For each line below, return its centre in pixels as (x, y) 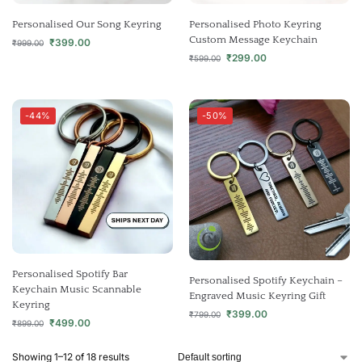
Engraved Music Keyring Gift (257, 296)
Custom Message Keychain (253, 40)
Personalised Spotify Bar (70, 274)
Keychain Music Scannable (77, 289)
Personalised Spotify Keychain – (266, 280)
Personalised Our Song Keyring (87, 24)
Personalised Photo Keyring (255, 24)
